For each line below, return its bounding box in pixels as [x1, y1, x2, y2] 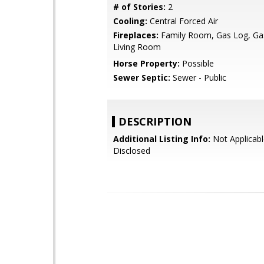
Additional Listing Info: [113, 133, 210, 144]
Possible [180, 58, 214, 69]
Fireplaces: [113, 29, 159, 41]
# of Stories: [113, 1, 166, 12]
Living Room [113, 41, 161, 52]
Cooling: [113, 15, 147, 27]
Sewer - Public [170, 72, 226, 83]
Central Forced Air [147, 15, 218, 27]
